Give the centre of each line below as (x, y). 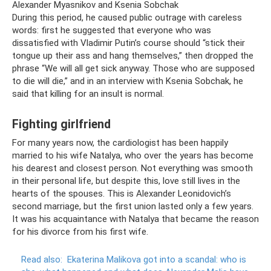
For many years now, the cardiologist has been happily (120, 142)
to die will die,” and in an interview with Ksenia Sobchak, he (128, 81)
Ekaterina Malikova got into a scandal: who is (157, 259)
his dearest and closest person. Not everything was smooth (132, 168)
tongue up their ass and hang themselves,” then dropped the (133, 55)
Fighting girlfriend (61, 124)
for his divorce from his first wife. (80, 231)
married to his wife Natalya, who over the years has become (133, 155)
